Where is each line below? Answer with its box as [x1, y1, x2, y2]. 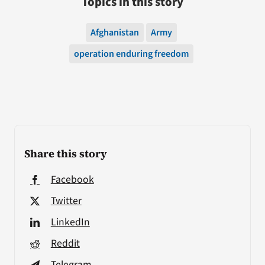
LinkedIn [50, 214, 90, 230]
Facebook [50, 172, 94, 187]
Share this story [24, 146, 107, 161]
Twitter [50, 193, 82, 208]
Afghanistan [91, 25, 139, 39]
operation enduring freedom [74, 47, 189, 60]
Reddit [50, 235, 80, 251]
